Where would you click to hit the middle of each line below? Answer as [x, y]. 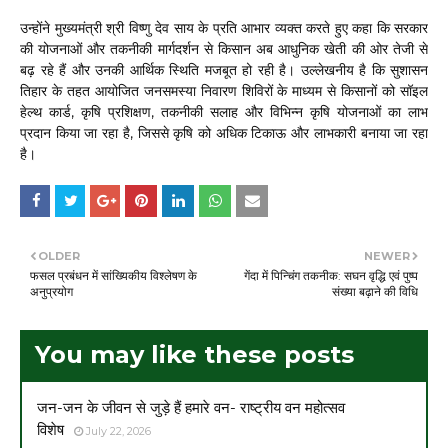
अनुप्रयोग [51, 291]
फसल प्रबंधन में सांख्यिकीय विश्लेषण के [113, 275]
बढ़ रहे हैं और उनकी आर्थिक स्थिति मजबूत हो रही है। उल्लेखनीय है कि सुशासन [224, 69]
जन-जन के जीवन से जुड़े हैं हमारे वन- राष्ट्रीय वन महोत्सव [191, 407]
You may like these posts [194, 354]
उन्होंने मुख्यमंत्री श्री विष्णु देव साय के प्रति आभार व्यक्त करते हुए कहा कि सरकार [224, 27]
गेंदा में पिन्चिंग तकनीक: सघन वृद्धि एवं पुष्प [331, 275]
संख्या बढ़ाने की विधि [375, 291]
